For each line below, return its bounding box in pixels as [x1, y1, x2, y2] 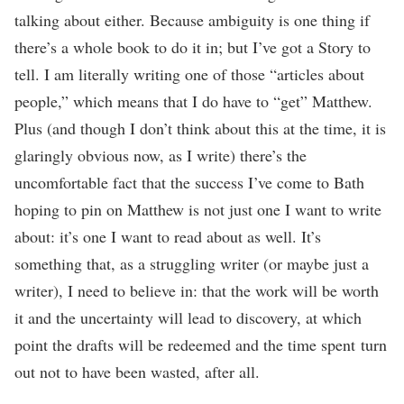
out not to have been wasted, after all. [14, 360, 265, 382]
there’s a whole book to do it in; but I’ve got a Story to [14, 35, 371, 58]
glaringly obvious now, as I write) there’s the [14, 143, 307, 166]
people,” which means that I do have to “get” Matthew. [14, 89, 372, 112]
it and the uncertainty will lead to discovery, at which [14, 306, 362, 328]
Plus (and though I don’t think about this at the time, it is [14, 116, 386, 139]
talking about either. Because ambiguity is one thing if [14, 8, 370, 31]
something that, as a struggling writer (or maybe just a [14, 252, 369, 274]
